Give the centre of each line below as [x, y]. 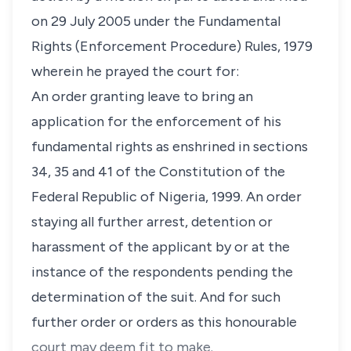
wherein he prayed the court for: [135, 71]
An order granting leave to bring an [142, 96]
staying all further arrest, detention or [152, 222]
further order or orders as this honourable [164, 322]
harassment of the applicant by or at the [161, 247]
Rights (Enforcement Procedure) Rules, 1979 [172, 46]
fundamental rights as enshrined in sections [170, 147]
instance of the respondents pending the [162, 272]
